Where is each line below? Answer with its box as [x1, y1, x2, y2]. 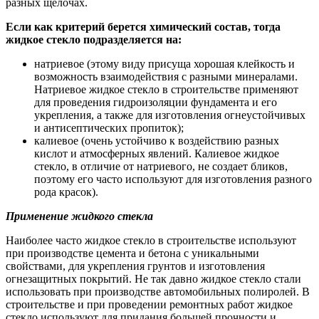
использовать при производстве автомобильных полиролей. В [6, 285, 310, 298]
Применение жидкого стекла [6, 209, 153, 222]
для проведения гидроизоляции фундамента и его [34, 95, 277, 108]
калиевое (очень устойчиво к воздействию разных [34, 134, 279, 147]
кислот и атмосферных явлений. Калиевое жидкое [34, 147, 279, 159]
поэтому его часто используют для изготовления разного [34, 172, 312, 185]
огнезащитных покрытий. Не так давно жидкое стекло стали [6, 272, 301, 285]
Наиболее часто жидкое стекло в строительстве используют [6, 234, 296, 246]
